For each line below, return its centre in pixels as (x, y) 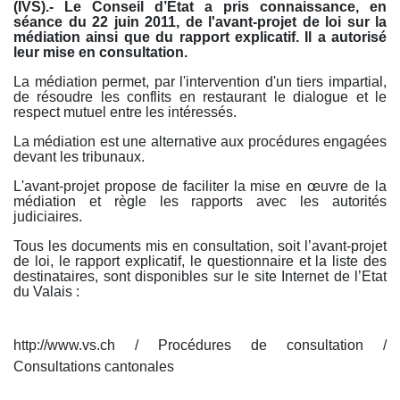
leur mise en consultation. (100, 53)
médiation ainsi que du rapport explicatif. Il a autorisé (200, 37)
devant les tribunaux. (79, 157)
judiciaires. (48, 217)
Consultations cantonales (94, 367)
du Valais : (46, 292)
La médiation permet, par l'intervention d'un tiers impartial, (200, 82)
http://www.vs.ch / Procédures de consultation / (200, 346)
